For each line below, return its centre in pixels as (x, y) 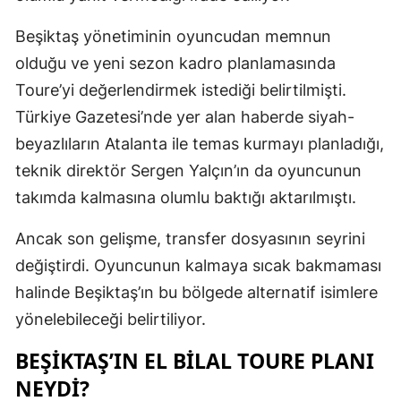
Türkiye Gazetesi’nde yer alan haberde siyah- (185, 116)
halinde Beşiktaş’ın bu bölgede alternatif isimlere (196, 292)
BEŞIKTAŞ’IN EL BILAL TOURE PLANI (195, 360)
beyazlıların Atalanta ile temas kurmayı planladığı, (200, 143)
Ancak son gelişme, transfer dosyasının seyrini (190, 238)
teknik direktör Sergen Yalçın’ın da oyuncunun (188, 170)
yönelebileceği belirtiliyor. (111, 319)
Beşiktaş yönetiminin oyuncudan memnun (173, 36)
